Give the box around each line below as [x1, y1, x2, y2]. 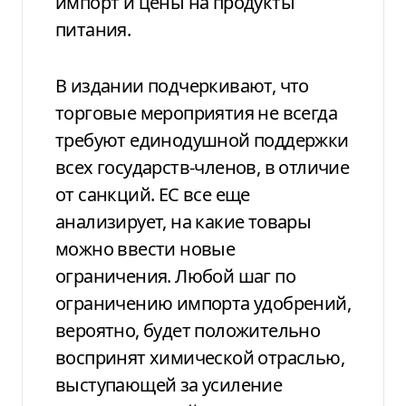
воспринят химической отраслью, [55, 344, 344, 370]
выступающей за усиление [55, 372, 283, 397]
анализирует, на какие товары [55, 208, 312, 234]
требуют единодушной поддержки [55, 127, 349, 152]
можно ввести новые [55, 236, 236, 261]
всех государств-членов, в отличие [55, 154, 350, 179]
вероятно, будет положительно [55, 317, 321, 343]
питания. [55, 16, 131, 42]
